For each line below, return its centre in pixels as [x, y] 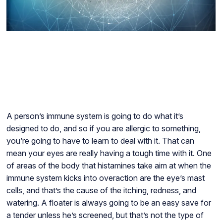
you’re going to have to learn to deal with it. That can [100, 141]
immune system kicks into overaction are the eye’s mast [105, 178]
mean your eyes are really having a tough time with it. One [109, 153]
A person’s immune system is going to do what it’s [95, 116]
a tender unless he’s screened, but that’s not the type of [105, 215]
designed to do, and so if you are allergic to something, [103, 129]
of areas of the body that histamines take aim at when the [109, 166]
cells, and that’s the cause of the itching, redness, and [101, 191]
